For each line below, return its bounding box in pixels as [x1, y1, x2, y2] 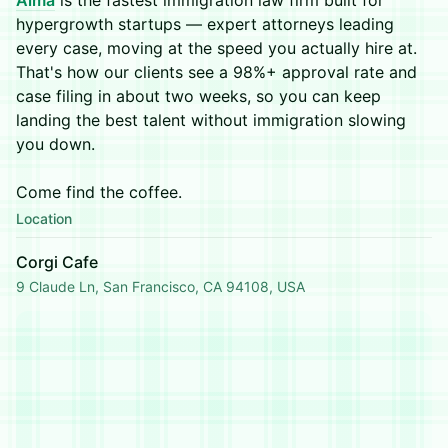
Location [16, 210, 72, 227]
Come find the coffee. [16, 182, 182, 202]
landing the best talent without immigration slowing [16, 110, 406, 130]
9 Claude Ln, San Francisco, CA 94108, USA [16, 278, 305, 295]
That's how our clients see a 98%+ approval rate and [16, 62, 417, 82]
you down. [16, 134, 95, 154]
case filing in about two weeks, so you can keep [16, 86, 381, 106]
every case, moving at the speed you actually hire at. [16, 38, 417, 58]
